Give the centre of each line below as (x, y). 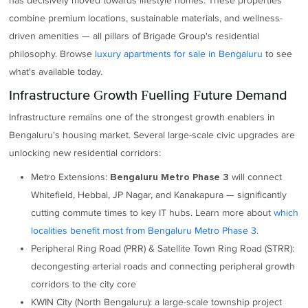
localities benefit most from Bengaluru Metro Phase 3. (145, 230)
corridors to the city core (84, 284)
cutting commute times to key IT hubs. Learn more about (153, 212)
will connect (256, 177)
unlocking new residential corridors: (85, 153)
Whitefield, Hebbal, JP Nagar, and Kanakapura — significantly (159, 195)
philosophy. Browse (52, 54)
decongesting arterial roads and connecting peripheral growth (163, 266)
